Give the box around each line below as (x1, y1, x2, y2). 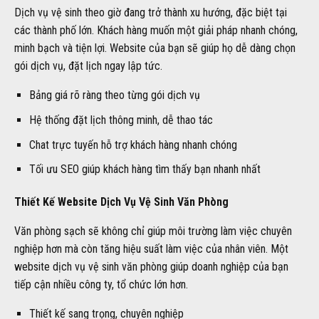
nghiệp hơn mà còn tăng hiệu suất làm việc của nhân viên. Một (14, 242, 288, 256)
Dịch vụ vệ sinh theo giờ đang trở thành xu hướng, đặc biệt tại (14, 6, 287, 20)
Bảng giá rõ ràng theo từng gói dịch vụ (28, 88, 200, 103)
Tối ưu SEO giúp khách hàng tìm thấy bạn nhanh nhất (28, 162, 261, 177)
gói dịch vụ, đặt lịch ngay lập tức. (14, 59, 162, 73)
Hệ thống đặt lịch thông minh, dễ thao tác (28, 113, 213, 127)
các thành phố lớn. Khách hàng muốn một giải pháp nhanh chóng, (14, 23, 298, 38)
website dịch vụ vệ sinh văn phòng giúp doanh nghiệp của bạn (14, 260, 288, 274)
